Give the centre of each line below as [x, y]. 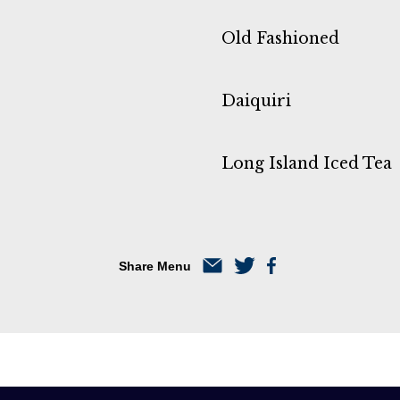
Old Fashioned [280, 38]
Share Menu [154, 266]
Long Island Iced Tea [307, 163]
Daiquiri [256, 100]
